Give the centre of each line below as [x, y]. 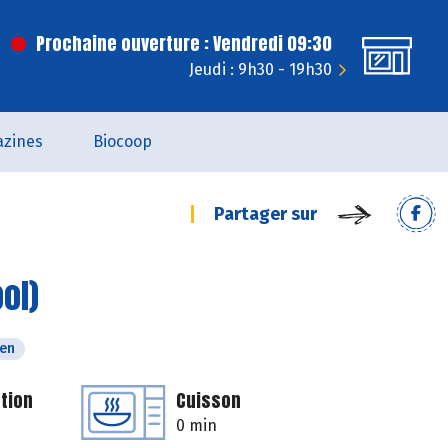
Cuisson [208, 400]
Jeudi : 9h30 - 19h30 [260, 69]
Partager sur [265, 214]
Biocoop [122, 141]
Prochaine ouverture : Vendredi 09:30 [184, 43]
